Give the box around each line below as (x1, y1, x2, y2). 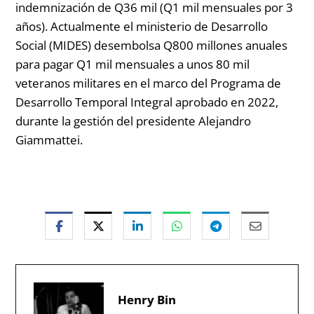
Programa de (210, 74, 282, 91)
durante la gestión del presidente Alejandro (15, 112, 252, 129)
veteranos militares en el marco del (15, 74, 211, 91)
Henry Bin (118, 291, 177, 308)
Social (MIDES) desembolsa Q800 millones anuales (15, 36, 288, 53)
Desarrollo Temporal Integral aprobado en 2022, (15, 93, 279, 110)
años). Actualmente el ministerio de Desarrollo (15, 18, 268, 34)
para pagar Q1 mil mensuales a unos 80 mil (15, 55, 250, 72)
